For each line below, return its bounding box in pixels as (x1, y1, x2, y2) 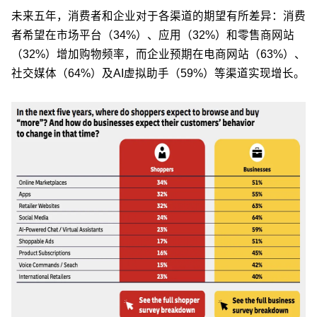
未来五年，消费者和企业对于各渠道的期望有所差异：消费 (11, 9, 306, 22)
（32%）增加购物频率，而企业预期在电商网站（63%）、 (11, 47, 306, 60)
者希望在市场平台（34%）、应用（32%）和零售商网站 (11, 28, 294, 41)
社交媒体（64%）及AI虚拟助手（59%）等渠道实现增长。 (11, 67, 305, 79)
